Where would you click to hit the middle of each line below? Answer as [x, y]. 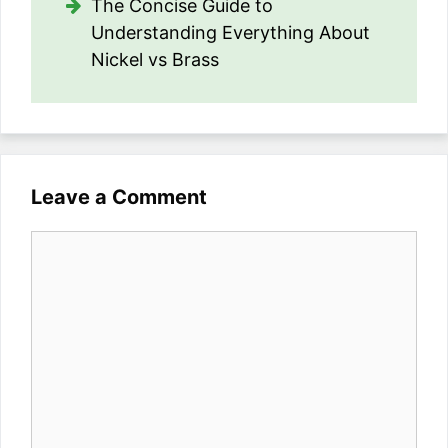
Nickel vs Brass [155, 60]
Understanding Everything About [230, 33]
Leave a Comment [119, 197]
